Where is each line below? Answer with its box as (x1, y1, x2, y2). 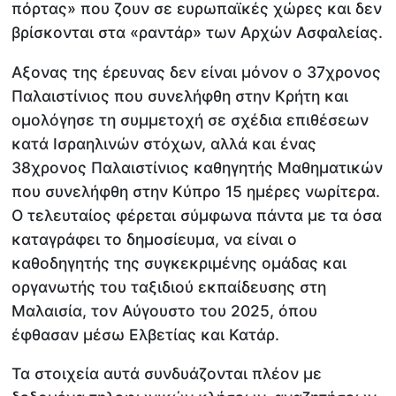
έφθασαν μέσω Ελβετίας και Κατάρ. (11, 324, 280, 344)
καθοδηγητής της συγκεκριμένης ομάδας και (11, 253, 347, 272)
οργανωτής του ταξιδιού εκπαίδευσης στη (11, 277, 327, 296)
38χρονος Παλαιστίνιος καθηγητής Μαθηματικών (11, 157, 384, 177)
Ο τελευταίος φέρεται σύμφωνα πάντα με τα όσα (11, 205, 383, 225)
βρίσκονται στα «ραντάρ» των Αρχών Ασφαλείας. (11, 23, 384, 42)
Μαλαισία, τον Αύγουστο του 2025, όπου (11, 301, 318, 320)
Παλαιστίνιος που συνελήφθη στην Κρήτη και (11, 86, 349, 105)
